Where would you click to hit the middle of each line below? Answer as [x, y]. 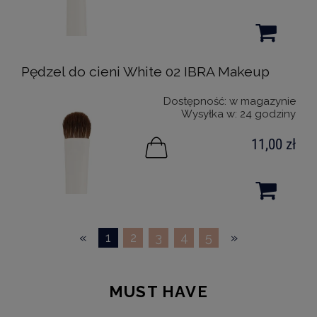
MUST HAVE [158, 291]
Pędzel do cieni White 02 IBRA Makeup [145, 72]
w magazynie [263, 101]
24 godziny [268, 114]
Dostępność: [195, 101]
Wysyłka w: [209, 114]
